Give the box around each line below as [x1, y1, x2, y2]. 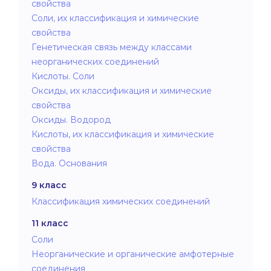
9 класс [31, 179, 67, 191]
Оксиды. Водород [31, 114, 111, 125]
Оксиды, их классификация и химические [31, 85, 212, 96]
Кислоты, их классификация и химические [31, 128, 214, 140]
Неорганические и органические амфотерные [31, 248, 234, 260]
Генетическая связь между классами [31, 41, 192, 53]
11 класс [31, 217, 68, 229]
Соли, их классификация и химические [31, 12, 199, 24]
